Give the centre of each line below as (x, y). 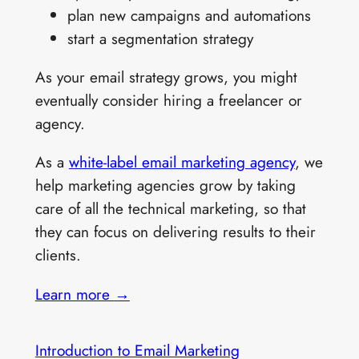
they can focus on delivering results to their (175, 232)
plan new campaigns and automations (189, 16)
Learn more (75, 294)
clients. (58, 255)
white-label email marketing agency (182, 162)
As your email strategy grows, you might (166, 77)
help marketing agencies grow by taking (165, 186)
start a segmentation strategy (160, 39)
